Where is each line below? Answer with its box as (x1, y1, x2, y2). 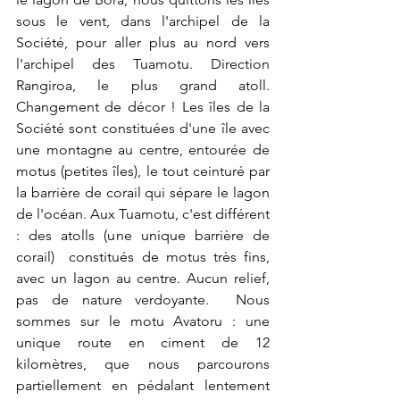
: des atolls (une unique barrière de (16, 227, 270, 244)
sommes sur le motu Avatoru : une (16, 312, 270, 329)
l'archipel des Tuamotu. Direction (16, 55, 270, 72)
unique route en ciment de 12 (16, 334, 270, 351)
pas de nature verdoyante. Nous (16, 291, 270, 308)
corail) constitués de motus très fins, (16, 248, 270, 265)
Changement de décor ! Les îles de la (16, 98, 270, 115)
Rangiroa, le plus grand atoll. (16, 77, 270, 94)
